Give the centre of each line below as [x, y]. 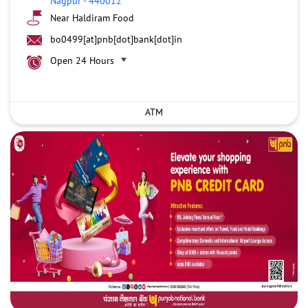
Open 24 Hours [82, 60]
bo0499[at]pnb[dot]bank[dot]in [116, 39]
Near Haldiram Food [92, 18]
